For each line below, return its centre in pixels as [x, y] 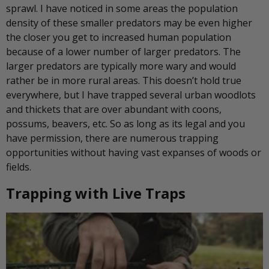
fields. [19, 167]
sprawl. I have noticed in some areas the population [122, 9]
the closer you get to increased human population [119, 38]
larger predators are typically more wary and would [121, 66]
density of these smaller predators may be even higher [129, 23]
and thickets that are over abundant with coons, [114, 110]
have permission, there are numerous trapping [112, 138]
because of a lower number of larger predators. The [123, 52]
